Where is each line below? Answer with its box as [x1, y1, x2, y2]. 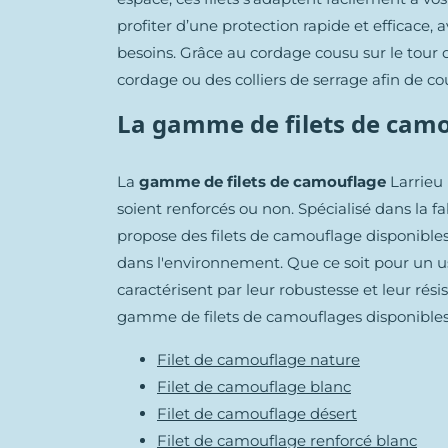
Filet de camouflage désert [157, 404, 357, 424]
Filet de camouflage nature [157, 350, 360, 370]
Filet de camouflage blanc [157, 377, 351, 397]
